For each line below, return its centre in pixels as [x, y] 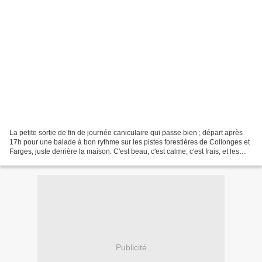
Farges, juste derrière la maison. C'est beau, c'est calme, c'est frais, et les [124, 151]
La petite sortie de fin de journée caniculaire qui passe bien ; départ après [126, 132]
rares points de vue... [42, 161]
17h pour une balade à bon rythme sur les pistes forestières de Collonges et [130, 142]
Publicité [131, 248]
